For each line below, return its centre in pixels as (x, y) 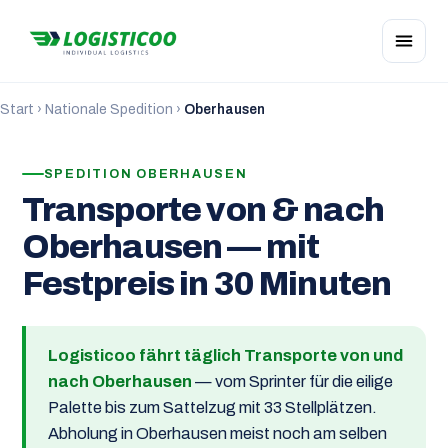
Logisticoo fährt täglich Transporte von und (225, 356)
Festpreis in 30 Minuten (206, 284)
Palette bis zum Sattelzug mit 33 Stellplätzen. (212, 408)
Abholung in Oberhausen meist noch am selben (217, 434)
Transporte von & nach (202, 210)
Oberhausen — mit (170, 247)
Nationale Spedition (109, 109)
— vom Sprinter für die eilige (292, 382)
